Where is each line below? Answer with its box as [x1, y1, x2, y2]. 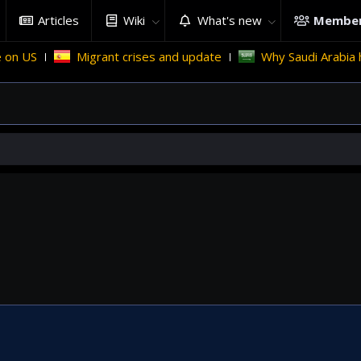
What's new [197, 12, 262, 28]
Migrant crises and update [59, 48, 205, 64]
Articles [38, 12, 80, 28]
